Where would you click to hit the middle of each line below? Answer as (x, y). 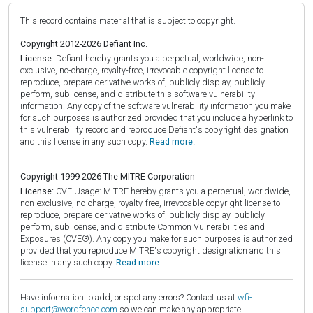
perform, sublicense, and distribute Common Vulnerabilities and (143, 226)
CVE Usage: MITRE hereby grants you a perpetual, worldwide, (172, 191)
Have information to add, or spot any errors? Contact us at (129, 297)
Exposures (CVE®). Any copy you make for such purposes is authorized (156, 238)
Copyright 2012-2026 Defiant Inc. (84, 43)
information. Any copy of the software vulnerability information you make (155, 105)
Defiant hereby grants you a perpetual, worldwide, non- (159, 58)
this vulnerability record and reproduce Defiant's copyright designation (154, 129)
